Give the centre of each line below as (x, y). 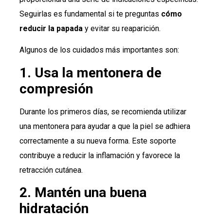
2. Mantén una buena (83, 192)
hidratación (54, 208)
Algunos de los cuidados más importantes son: (99, 50)
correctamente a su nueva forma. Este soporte (98, 141)
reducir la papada (52, 28)
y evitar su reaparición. (123, 28)
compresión (56, 89)
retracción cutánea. (51, 170)
